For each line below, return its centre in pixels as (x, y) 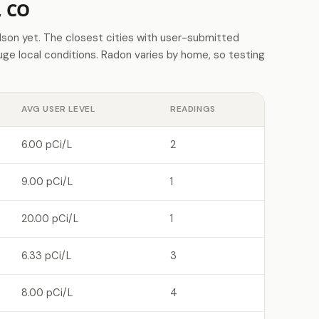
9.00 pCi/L (47, 182)
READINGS (193, 109)
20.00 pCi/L (50, 219)
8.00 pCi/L (47, 293)
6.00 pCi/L (47, 145)
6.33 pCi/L (46, 256)
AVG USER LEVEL (58, 109)
